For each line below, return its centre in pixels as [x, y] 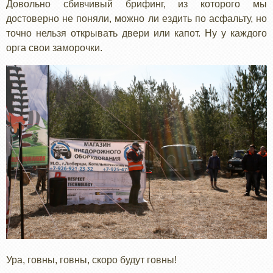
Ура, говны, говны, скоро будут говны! [91, 260]
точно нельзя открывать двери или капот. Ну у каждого [136, 33]
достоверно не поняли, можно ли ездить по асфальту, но [136, 18]
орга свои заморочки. [54, 48]
